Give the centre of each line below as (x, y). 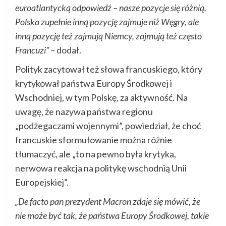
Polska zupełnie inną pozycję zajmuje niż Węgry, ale (107, 21)
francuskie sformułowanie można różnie (94, 139)
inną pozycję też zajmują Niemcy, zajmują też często (108, 36)
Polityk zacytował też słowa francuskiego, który (109, 69)
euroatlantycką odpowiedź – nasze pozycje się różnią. (111, 7)
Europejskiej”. (42, 182)
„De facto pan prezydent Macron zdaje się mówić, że (108, 201)
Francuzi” (32, 50)
